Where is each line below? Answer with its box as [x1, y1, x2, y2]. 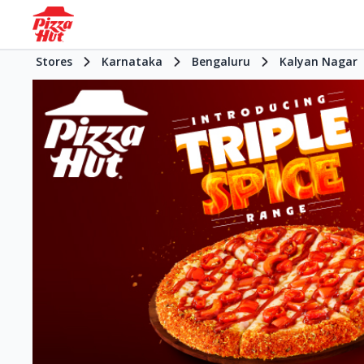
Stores [36, 54, 72, 69]
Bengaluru [192, 54, 250, 69]
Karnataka [102, 54, 162, 69]
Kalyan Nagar [279, 54, 357, 69]
